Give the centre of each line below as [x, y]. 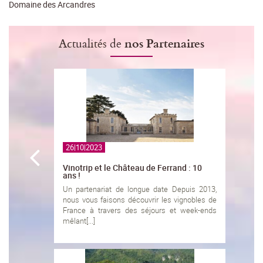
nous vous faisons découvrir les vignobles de [140, 200]
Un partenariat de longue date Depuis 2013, [140, 189]
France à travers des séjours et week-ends [140, 210]
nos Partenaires [164, 43]
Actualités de [92, 43]
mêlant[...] [79, 221]
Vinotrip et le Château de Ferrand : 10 [132, 168]
